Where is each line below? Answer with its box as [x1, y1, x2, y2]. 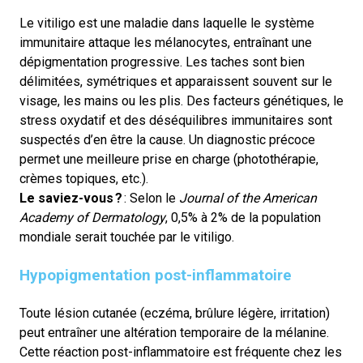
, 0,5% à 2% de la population [165, 210, 321, 225]
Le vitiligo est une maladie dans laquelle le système [19, 15, 314, 31]
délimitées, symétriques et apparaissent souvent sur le [19, 74, 332, 89]
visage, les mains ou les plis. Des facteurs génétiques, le [19, 93, 344, 109]
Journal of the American [179, 190, 317, 206]
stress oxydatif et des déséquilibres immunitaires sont [19, 113, 332, 128]
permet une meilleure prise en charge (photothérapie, [19, 152, 318, 167]
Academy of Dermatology [19, 210, 165, 225]
